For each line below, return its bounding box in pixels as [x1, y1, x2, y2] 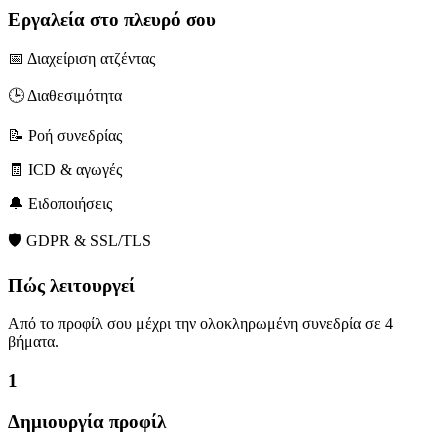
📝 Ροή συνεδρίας [8, 126, 122, 144]
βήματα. [8, 333, 59, 351]
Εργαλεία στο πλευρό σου [8, 9, 216, 31]
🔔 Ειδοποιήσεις [8, 194, 112, 212]
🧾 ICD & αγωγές [8, 160, 122, 178]
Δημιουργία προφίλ [8, 410, 166, 432]
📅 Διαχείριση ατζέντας [8, 49, 155, 67]
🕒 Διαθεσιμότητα [8, 86, 122, 104]
